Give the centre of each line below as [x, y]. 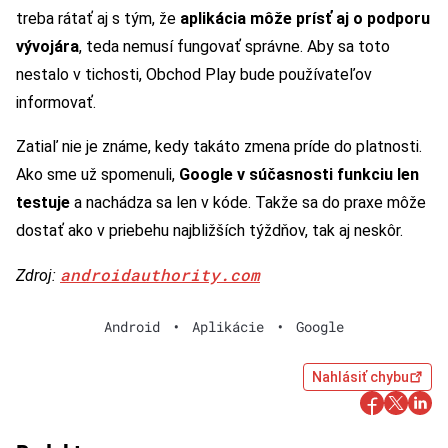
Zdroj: [38, 276]
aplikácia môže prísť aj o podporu [305, 19]
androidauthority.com [160, 275]
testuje [43, 203]
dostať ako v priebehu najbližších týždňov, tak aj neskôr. [209, 231]
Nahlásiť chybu [360, 377]
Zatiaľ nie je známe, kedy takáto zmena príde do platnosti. [219, 147]
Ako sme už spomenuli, [97, 175]
